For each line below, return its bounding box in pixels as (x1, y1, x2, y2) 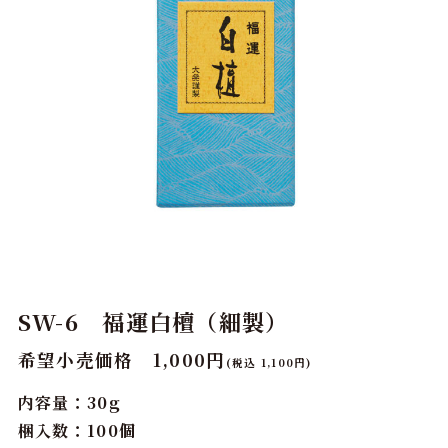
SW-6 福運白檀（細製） (17, 304, 289, 337)
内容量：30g (17, 391, 121, 415)
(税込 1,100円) (225, 355, 312, 371)
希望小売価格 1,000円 (17, 347, 226, 373)
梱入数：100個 (17, 419, 137, 443)
